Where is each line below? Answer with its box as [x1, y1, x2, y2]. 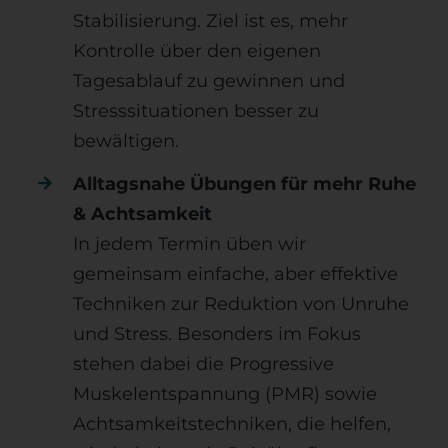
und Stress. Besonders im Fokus [73, 322, 362, 345]
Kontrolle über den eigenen [73, 39, 322, 62]
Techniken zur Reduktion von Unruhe [73, 292, 410, 315]
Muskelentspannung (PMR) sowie [73, 382, 378, 405]
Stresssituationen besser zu [73, 99, 320, 122]
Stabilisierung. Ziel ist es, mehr [73, 9, 349, 32]
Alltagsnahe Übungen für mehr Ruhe [73, 172, 417, 195]
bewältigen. [73, 129, 180, 152]
